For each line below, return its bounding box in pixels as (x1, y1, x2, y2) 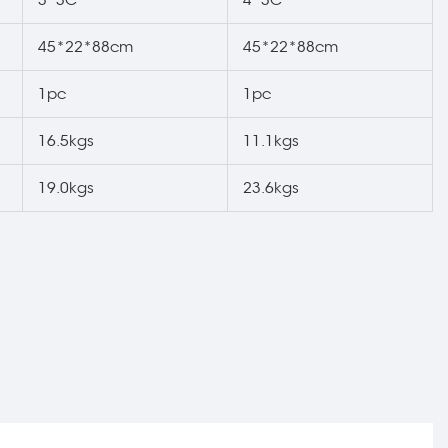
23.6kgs (243, 178, 299, 197)
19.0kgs (38, 178, 94, 197)
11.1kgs (243, 131, 299, 150)
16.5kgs (38, 131, 94, 150)
